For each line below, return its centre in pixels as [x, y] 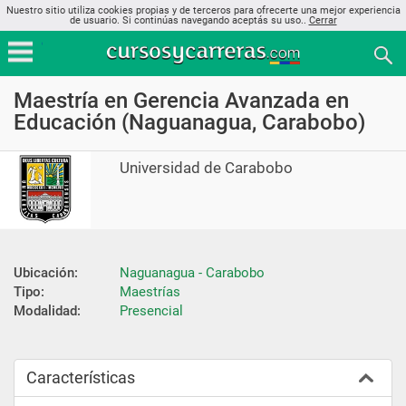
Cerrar [323, 20]
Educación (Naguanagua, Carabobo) [189, 122]
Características [81, 377]
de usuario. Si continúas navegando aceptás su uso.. [189, 20]
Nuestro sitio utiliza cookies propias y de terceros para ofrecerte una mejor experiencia [203, 10]
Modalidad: [47, 310]
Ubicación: [46, 272]
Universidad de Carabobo [207, 168]
